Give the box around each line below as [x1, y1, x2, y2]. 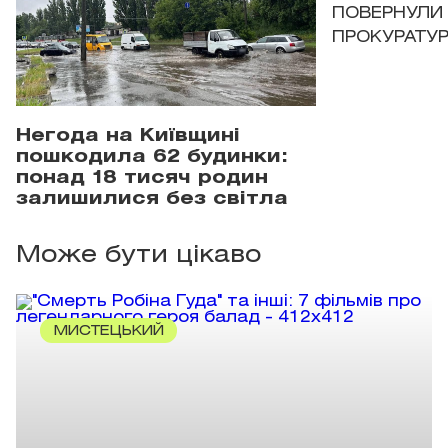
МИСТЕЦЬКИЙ [53, 324, 164, 338]
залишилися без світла [16, 190, 288, 207]
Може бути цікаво [16, 244, 261, 267]
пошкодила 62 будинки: [16, 148, 288, 165]
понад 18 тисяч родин [16, 169, 268, 186]
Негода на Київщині [16, 127, 240, 144]
